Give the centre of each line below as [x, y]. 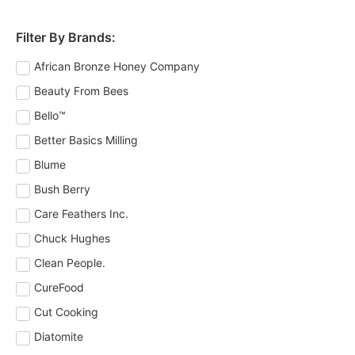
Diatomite [59, 337]
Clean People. [70, 263]
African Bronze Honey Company [117, 67]
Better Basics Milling [86, 140]
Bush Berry [62, 189]
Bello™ [50, 116]
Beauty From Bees [81, 91]
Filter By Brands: [66, 38]
